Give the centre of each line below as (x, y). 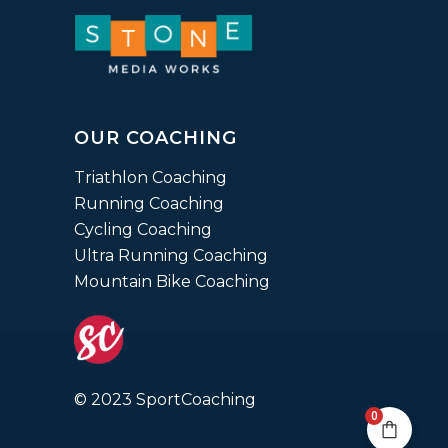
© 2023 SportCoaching (165, 400)
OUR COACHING (155, 137)
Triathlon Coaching (150, 177)
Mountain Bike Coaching (172, 281)
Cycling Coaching (143, 229)
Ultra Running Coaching (171, 255)
